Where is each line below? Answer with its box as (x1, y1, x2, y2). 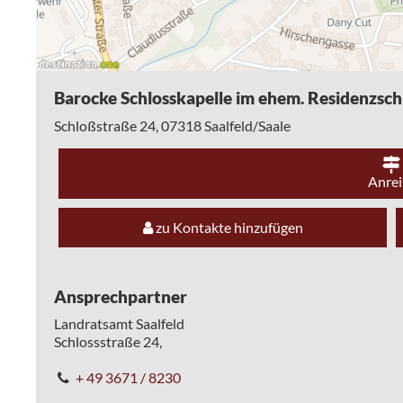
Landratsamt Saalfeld (54, 315, 184, 333)
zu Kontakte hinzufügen (152, 218, 303, 236)
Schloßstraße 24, (54, 116, 161, 134)
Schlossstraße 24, (54, 333, 162, 351)
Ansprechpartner (54, 286, 187, 307)
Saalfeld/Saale (204, 116, 291, 134)
